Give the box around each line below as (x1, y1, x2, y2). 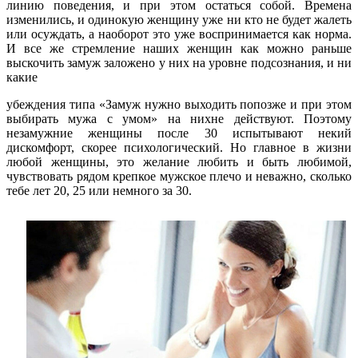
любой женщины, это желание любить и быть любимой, (6, 154, 352, 169)
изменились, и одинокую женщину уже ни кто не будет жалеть (6, 12, 352, 26)
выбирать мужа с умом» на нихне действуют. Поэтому (6, 111, 352, 125)
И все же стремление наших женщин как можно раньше (6, 41, 352, 55)
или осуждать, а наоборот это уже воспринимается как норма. (6, 26, 352, 41)
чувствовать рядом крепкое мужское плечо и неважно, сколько (6, 169, 352, 183)
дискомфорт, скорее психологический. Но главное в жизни (6, 140, 352, 154)
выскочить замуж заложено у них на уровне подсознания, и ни (6, 55, 352, 70)
